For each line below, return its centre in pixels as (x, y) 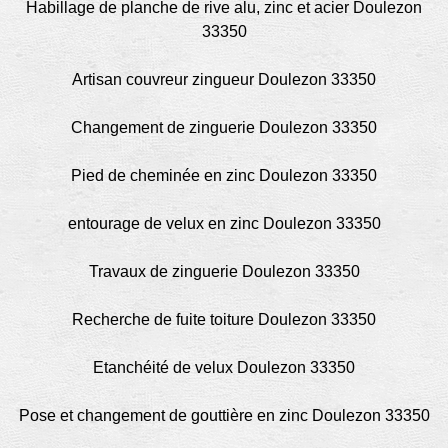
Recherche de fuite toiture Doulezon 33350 (224, 320)
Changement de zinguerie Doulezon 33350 (224, 128)
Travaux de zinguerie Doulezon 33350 (224, 272)
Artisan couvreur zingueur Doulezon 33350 (224, 80)
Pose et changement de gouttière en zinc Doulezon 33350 (224, 416)
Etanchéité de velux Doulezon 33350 (224, 368)
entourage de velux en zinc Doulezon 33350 (224, 224)
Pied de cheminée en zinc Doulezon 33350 (224, 176)
